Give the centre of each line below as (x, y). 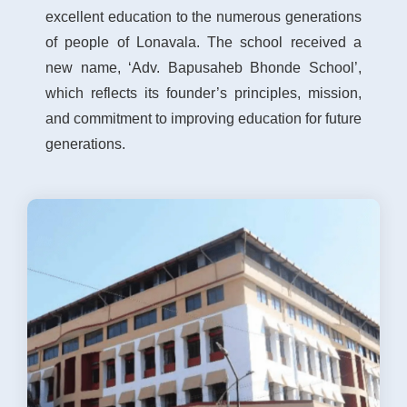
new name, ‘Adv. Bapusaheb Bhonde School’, (203, 68)
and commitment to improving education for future (203, 119)
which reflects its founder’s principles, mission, (203, 94)
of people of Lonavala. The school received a (203, 43)
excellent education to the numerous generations (203, 17)
